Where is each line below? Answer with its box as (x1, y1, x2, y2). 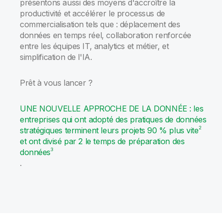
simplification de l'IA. (20, 52, 94, 62)
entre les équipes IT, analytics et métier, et (20, 41, 169, 51)
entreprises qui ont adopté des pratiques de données (20, 114, 207, 124)
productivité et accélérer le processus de (20, 8, 165, 18)
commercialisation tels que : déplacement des (20, 19, 180, 29)
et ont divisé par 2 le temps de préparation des (20, 136, 185, 146)
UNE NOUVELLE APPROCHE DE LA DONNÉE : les (20, 104, 204, 113)
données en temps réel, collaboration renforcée (20, 30, 191, 40)
